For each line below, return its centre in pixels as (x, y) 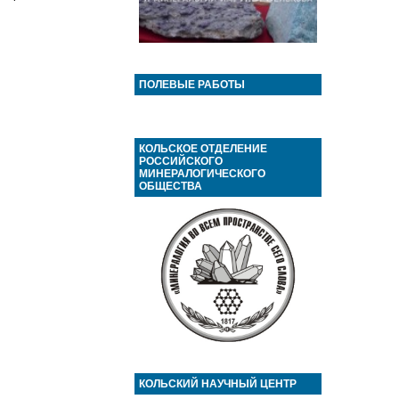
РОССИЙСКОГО (181, 161)
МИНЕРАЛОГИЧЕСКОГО (202, 174)
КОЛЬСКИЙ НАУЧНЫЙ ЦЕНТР (218, 384)
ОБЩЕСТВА (171, 186)
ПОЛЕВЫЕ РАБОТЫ (192, 85)
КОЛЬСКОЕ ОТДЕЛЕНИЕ (203, 149)
